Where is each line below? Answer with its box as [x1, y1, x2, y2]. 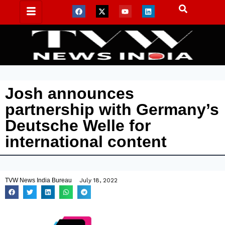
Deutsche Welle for [5, 117, 151, 135]
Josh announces [5, 84, 134, 102]
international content [5, 133, 167, 151]
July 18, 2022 [79, 177, 118, 184]
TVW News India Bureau [5, 177, 72, 184]
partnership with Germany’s [5, 100, 219, 119]
